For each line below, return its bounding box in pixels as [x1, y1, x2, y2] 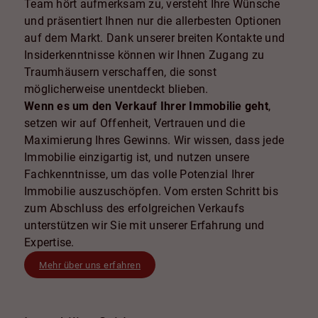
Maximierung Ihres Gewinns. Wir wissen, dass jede [24, 133, 285, 147]
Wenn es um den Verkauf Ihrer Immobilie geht [24, 99, 268, 113]
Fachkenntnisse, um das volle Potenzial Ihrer [24, 167, 255, 181]
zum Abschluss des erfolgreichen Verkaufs [24, 201, 245, 215]
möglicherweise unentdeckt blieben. [24, 82, 209, 96]
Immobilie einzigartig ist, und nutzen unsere [24, 150, 250, 164]
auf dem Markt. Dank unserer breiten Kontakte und [24, 31, 285, 45]
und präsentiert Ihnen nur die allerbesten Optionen [24, 13, 282, 28]
